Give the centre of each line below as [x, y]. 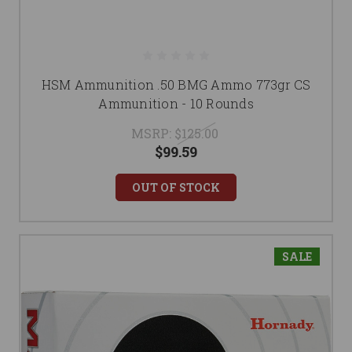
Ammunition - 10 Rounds [176, 104]
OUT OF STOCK [176, 188]
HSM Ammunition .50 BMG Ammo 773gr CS [176, 85]
